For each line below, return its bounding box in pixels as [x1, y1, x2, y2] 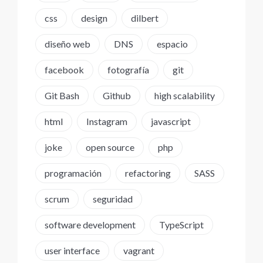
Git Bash [45, 90, 79, 101]
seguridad [93, 193, 133, 204]
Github [103, 90, 131, 101]
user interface [45, 245, 100, 256]
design [81, 12, 107, 23]
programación [45, 167, 102, 178]
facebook [45, 64, 84, 75]
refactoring [125, 167, 171, 178]
